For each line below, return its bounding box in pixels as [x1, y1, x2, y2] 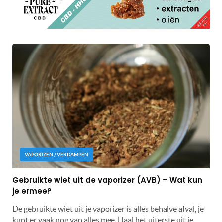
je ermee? [12, 185, 52, 196]
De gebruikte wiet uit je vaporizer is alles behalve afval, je [12, 204, 204, 213]
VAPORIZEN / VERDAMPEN [25, 151, 88, 157]
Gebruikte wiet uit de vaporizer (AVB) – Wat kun [12, 174, 202, 185]
